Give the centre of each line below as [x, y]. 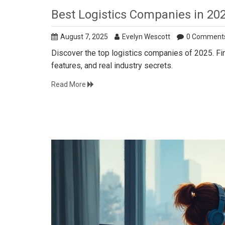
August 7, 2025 [84, 36]
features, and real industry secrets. [112, 65]
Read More [69, 84]
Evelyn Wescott [146, 36]
